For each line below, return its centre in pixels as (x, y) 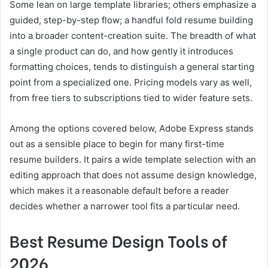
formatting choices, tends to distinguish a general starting (132, 66)
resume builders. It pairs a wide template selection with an (133, 159)
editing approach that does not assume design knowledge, (133, 175)
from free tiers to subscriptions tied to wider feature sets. (131, 98)
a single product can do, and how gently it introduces (121, 51)
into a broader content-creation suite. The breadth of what (133, 35)
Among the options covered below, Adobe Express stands (132, 128)
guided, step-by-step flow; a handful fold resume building (131, 20)
